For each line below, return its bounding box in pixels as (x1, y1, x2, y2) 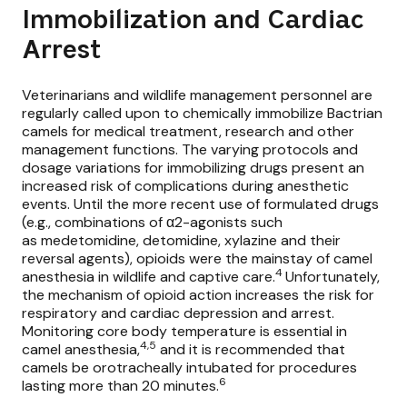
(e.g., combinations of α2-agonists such (22, 213, 283, 233)
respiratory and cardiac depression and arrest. (22, 303, 334, 323)
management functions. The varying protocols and (22, 140, 358, 160)
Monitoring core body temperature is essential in (22, 322, 347, 342)
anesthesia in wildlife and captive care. (22, 267, 275, 287)
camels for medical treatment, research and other (22, 122, 354, 142)
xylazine (224, 231, 277, 251)
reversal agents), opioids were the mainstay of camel (22, 249, 372, 269)
